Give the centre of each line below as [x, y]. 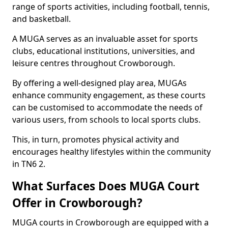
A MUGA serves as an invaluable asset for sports [105, 39]
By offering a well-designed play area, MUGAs [99, 83]
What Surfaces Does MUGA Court [106, 186]
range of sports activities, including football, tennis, [111, 7]
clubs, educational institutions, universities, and [104, 51]
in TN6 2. [29, 164]
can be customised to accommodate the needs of [107, 107]
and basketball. [41, 19]
